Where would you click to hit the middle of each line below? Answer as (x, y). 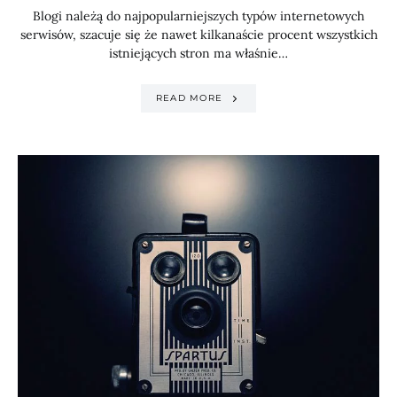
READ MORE (189, 98)
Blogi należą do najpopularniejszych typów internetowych (198, 16)
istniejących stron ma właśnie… (198, 53)
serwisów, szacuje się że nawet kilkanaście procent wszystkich (198, 34)
